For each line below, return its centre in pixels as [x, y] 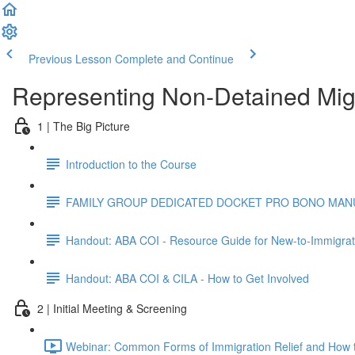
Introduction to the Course [131, 164]
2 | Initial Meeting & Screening [112, 308]
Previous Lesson [70, 59]
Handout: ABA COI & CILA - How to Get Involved [187, 278]
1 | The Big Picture [84, 126]
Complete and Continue [174, 59]
